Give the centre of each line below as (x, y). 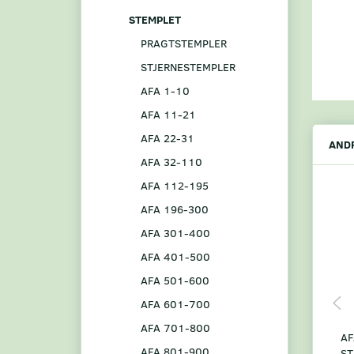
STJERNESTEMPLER (188, 66)
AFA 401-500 (175, 256)
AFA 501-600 (175, 280)
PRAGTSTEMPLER (184, 43)
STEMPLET (155, 19)
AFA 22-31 (168, 137)
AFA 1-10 (165, 90)
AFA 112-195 (175, 185)
